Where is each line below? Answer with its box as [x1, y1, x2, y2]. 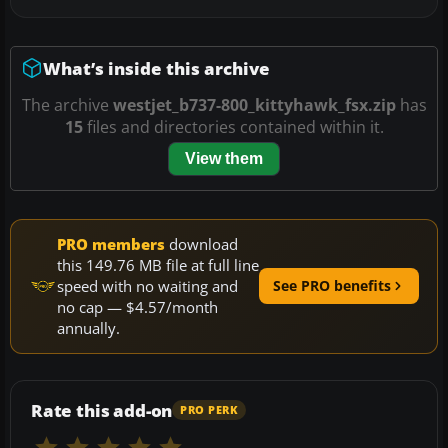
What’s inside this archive [43, 56, 270, 80]
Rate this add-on [31, 398, 173, 422]
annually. [57, 317, 120, 338]
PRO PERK [180, 403, 239, 418]
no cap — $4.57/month [57, 296, 218, 317]
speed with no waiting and [57, 275, 238, 296]
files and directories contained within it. [82, 115, 384, 138]
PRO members [57, 233, 165, 254]
